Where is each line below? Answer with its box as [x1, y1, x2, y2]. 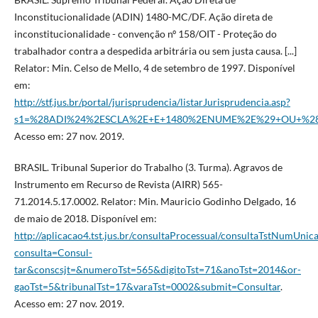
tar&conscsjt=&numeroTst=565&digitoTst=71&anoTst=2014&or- [13, 263, 301, 276]
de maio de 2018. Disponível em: [13, 212, 157, 225]
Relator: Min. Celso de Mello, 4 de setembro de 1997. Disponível [13, 62, 295, 75]
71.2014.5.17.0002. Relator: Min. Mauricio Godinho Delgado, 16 [13, 195, 296, 208]
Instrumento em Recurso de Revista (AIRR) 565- [13, 178, 223, 191]
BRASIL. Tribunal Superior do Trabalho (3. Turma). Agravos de [13, 161, 283, 174]
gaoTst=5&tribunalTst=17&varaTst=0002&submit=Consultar [13, 280, 280, 293]
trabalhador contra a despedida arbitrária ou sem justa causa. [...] [13, 45, 297, 57]
